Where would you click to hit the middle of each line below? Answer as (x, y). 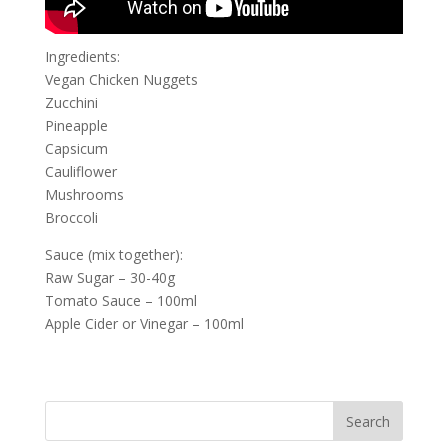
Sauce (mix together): (115, 254)
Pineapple (78, 125)
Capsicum (78, 148)
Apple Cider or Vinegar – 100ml (146, 323)
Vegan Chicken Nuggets (123, 79)
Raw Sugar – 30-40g (111, 277)
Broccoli (73, 217)
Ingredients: (84, 56)
